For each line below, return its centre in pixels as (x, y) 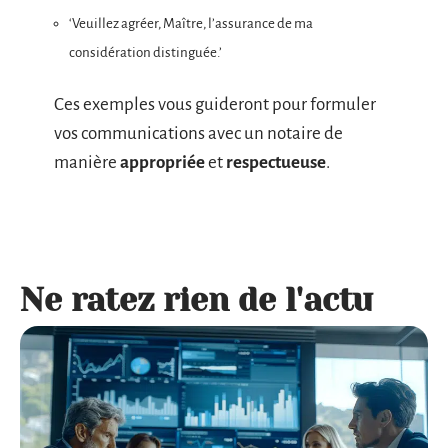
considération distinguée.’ (145, 53)
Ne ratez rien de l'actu (196, 300)
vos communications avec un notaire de (198, 133)
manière (87, 162)
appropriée (162, 162)
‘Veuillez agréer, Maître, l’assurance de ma (191, 24)
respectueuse (276, 162)
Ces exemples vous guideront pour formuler (215, 104)
